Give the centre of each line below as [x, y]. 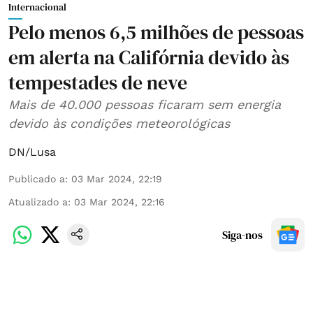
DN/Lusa [32, 152]
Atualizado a [38, 202]
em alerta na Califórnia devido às [149, 57]
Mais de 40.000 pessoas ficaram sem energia [145, 104]
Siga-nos [242, 234]
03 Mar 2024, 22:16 [119, 202]
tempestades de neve [98, 82]
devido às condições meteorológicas [119, 123]
